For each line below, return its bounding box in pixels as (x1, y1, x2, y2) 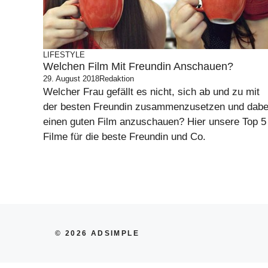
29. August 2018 (43, 74, 99, 83)
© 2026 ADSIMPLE (55, 229, 139, 237)
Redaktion (99, 74, 134, 83)
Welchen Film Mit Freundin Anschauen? (43, 60, 233, 72)
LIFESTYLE (43, 50, 85, 59)
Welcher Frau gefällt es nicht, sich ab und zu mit (43, 86, 260, 98)
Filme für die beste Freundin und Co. (43, 131, 206, 142)
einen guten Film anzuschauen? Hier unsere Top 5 (43, 116, 266, 127)
